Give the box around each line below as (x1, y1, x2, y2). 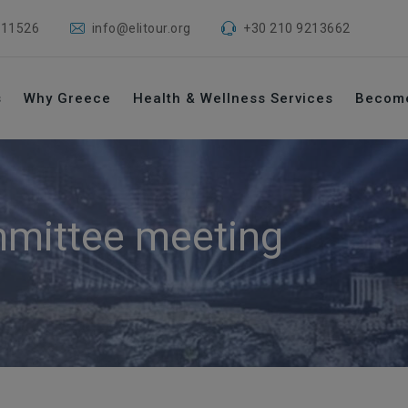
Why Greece (24, 90, 111, 107)
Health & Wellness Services (133, 90, 333, 107)
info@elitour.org (91, 21, 191, 36)
